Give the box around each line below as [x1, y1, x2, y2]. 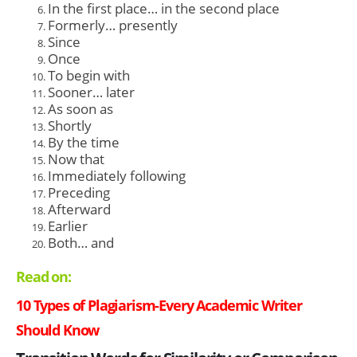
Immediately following [48, 167, 186, 186]
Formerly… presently [48, 16, 178, 35]
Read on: [16, 266, 71, 286]
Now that [48, 150, 104, 169]
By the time [48, 133, 120, 152]
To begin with [48, 66, 130, 85]
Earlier [48, 217, 88, 236]
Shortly [48, 116, 92, 135]
